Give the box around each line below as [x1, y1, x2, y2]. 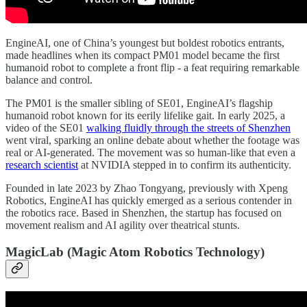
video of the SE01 [5, 122, 86, 134]
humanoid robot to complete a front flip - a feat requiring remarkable [5, 62, 299, 74]
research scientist [5, 159, 78, 171]
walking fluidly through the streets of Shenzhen [86, 122, 291, 134]
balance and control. [5, 74, 93, 86]
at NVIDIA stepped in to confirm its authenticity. [78, 159, 291, 171]
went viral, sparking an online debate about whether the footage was [5, 134, 299, 147]
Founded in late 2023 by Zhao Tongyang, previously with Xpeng [5, 182, 288, 195]
